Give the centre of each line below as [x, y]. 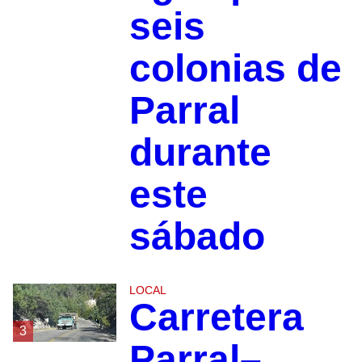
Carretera [216, 317]
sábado [197, 236]
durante [200, 152]
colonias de [235, 68]
